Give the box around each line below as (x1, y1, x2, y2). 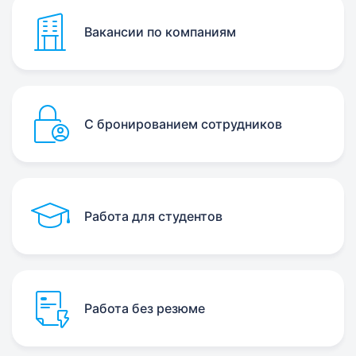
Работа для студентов (84, 208, 222, 224)
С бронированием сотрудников (84, 116, 282, 132)
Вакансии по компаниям (84, 24, 236, 40)
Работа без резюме (84, 300, 205, 316)
